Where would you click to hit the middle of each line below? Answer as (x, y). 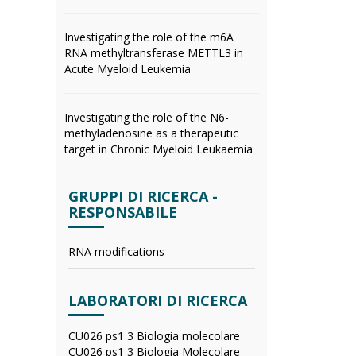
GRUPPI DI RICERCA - (143, 196)
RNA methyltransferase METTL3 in (154, 53)
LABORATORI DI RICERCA (158, 300)
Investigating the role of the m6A (149, 37)
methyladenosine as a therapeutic (151, 133)
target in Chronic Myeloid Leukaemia (159, 149)
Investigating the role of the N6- (147, 117)
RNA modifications (116, 252)
